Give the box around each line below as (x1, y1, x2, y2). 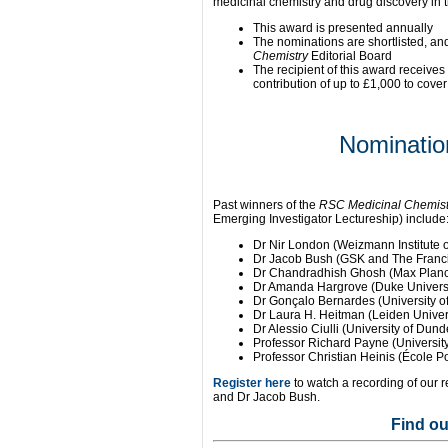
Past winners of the (213, 198, 319, 212)
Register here (213, 376, 291, 390)
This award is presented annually (253, 21, 433, 35)
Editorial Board (308, 49, 392, 63)
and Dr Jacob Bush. (213, 390, 320, 404)
